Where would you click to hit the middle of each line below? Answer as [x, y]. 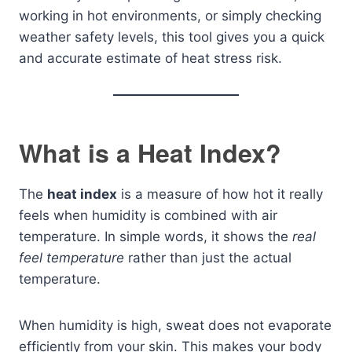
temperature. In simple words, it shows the [156, 236]
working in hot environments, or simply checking [170, 16]
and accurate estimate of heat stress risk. [150, 58]
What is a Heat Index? [150, 152]
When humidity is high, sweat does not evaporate [175, 325]
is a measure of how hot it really [220, 194]
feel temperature [71, 258]
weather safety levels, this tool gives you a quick [172, 37]
